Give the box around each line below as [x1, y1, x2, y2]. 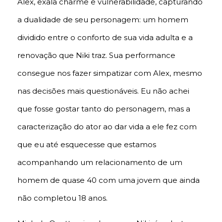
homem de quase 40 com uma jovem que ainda [17, 175, 200, 185]
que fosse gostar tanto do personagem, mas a [17, 104, 190, 114]
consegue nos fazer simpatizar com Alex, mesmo [17, 68, 202, 78]
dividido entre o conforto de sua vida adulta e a [17, 33, 193, 43]
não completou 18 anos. [17, 193, 108, 203]
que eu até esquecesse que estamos [17, 140, 156, 150]
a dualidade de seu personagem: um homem [17, 15, 188, 25]
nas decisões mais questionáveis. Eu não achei [17, 86, 189, 96]
